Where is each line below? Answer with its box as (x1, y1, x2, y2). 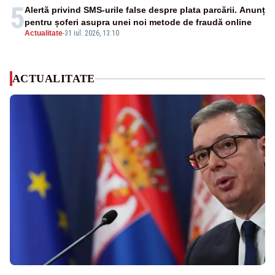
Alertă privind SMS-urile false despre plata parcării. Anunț (25, 5, 265, 15)
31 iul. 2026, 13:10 (64, 29, 119, 38)
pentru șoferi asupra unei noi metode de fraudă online (25, 17, 252, 28)
